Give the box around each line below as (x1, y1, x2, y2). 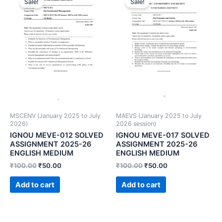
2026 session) (116, 120, 156, 128)
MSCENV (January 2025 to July (10, 112, 101, 120)
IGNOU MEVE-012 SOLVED (10, 131, 104, 140)
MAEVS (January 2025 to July (116, 112, 202, 120)
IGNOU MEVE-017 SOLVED (116, 131, 210, 140)
